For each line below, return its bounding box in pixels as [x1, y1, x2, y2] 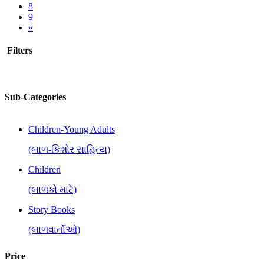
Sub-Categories [5, 91, 66, 102]
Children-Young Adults [28, 124, 115, 134]
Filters [5, 45, 32, 56]
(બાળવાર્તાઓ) [28, 224, 80, 235]
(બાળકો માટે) [28, 184, 77, 194]
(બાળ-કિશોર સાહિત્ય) [28, 144, 110, 154]
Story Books [28, 204, 75, 214]
